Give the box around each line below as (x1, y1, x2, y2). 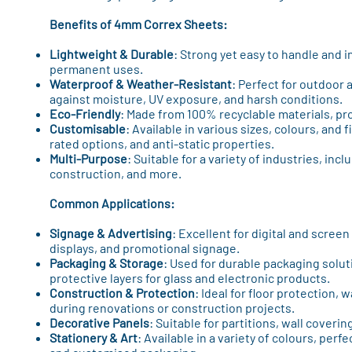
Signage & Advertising (49, 225, 172, 240)
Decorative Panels (49, 315, 149, 330)
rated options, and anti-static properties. (49, 136, 274, 151)
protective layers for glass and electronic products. (49, 270, 330, 285)
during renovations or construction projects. (49, 300, 295, 315)
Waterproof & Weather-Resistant (49, 76, 232, 91)
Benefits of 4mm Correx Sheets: (49, 16, 227, 31)
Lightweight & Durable (49, 46, 174, 61)
